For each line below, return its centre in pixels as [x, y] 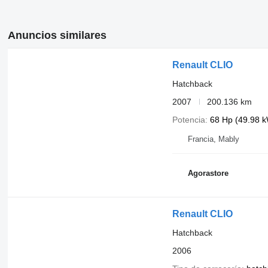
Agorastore [208, 173]
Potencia [188, 119]
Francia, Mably [213, 139]
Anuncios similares [57, 35]
